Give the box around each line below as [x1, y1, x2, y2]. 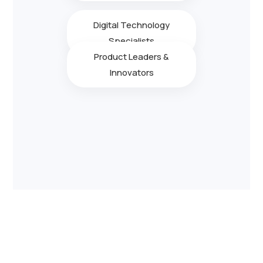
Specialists [109, 34, 154, 47]
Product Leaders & [94, 50, 169, 63]
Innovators [109, 66, 154, 79]
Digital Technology [93, 18, 170, 31]
